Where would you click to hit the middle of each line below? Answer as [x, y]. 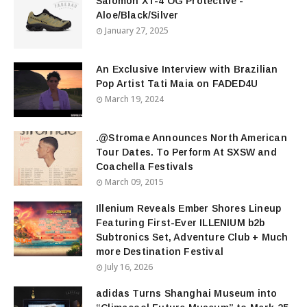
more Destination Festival [160, 251]
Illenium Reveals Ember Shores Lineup [189, 208]
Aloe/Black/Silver [137, 15]
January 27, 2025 [137, 30]
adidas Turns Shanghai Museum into [187, 293]
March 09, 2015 [134, 182]
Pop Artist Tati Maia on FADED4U [177, 84]
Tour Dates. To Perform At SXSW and [186, 152]
